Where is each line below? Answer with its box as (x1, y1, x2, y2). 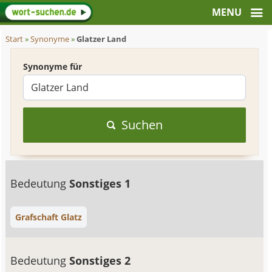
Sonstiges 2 (69, 253, 131, 268)
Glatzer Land (76, 34, 127, 44)
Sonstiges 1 (69, 176, 131, 191)
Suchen (121, 117, 163, 133)
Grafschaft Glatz (15, 211, 83, 223)
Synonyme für (23, 61, 83, 72)
